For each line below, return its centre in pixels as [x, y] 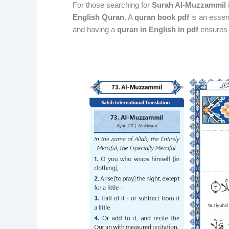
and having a [95, 29]
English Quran [98, 17]
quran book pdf [162, 17]
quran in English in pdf [158, 29]
